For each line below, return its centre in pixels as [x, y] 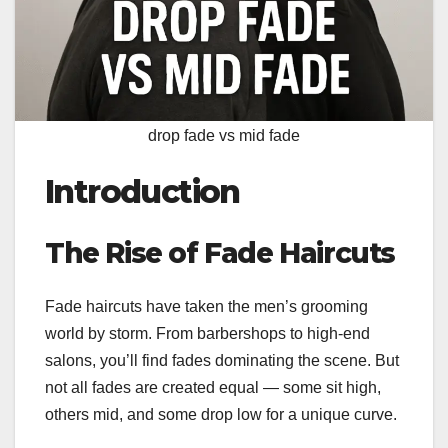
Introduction [142, 192]
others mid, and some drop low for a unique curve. [221, 415]
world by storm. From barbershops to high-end [207, 334]
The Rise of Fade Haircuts [220, 252]
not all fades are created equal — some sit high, [213, 388]
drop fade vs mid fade [224, 136]
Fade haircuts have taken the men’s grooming [206, 307]
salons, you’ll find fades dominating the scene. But [222, 361]
